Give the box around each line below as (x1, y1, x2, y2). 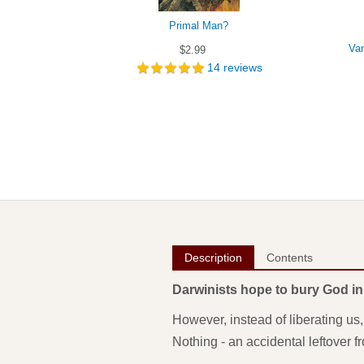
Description (184, 250, 242, 264)
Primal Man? (169, 19, 228, 32)
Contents (266, 250, 313, 264)
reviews (219, 61, 262, 74)
